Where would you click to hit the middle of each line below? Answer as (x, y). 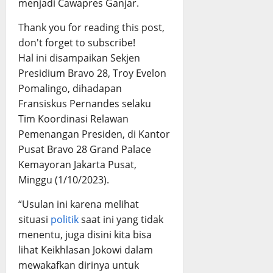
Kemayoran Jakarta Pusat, (77, 165)
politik (65, 220)
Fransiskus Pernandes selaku (85, 104)
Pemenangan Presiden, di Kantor (94, 134)
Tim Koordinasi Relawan (73, 119)
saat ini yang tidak (121, 220)
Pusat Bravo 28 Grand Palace (85, 150)
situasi (34, 220)
